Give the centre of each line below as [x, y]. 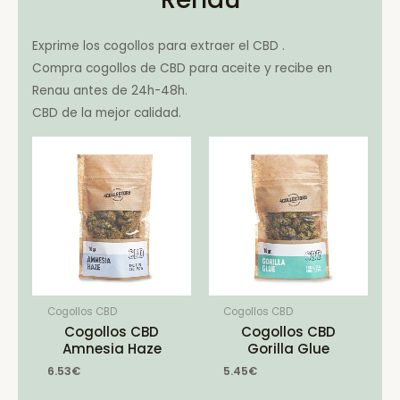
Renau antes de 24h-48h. [110, 91]
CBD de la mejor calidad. [107, 113]
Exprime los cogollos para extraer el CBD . [159, 46]
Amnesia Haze [112, 349]
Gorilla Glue [288, 349]
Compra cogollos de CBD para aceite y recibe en [183, 69]
